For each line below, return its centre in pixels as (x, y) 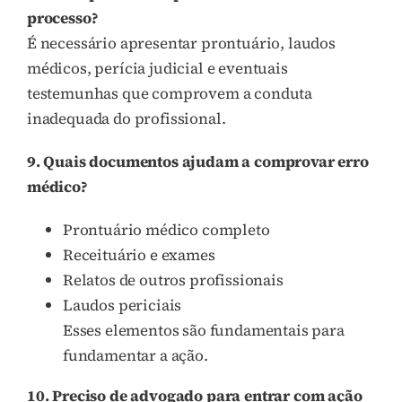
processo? (63, 17)
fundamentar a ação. (135, 355)
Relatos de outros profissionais (173, 280)
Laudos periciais (122, 305)
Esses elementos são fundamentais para (204, 330)
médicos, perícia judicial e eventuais (157, 68)
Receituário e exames (139, 254)
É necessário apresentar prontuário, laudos (181, 43)
